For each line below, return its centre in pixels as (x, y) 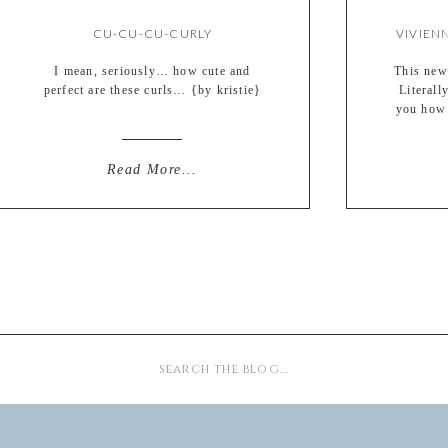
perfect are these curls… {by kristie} (152, 90)
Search (95, 363)
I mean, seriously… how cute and (152, 71)
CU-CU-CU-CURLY (152, 33)
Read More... (152, 169)
